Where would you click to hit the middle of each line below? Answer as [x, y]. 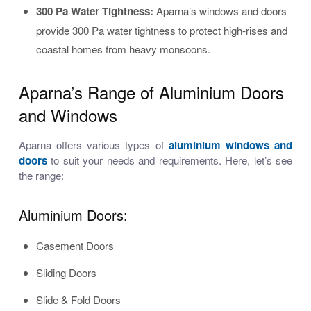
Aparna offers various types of [94, 145]
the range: [41, 175]
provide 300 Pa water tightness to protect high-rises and [162, 30]
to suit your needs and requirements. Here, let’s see [170, 160]
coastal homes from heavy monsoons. [123, 49]
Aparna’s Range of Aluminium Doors [151, 92]
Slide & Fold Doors [78, 300]
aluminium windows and [230, 145]
